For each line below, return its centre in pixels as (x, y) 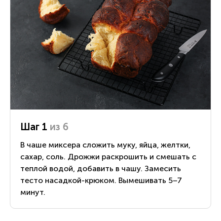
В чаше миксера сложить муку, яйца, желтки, (105, 145)
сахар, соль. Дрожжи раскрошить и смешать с (108, 156)
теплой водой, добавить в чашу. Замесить (101, 168)
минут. (33, 192)
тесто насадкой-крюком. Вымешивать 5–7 (101, 180)
